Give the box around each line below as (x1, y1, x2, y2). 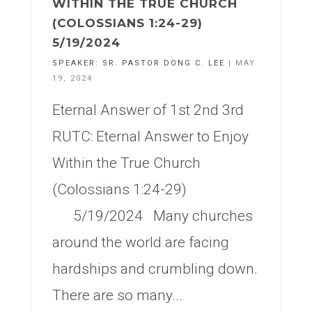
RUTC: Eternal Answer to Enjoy (52, 128, 249, 145)
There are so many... (52, 287, 182, 304)
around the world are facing (52, 234, 229, 251)
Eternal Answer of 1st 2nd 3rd (52, 102, 244, 118)
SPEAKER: (52, 58, 102, 68)
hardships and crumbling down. (52, 260, 258, 277)
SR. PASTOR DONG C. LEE (102, 58, 225, 68)
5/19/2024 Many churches (52, 208, 253, 224)
